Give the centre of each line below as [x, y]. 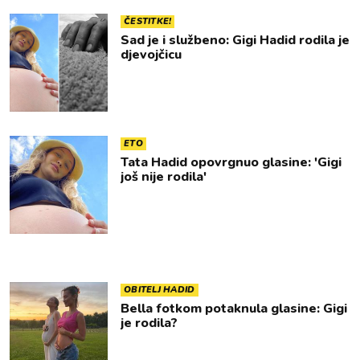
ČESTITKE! [148, 21]
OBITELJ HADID [160, 290]
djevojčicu [151, 55]
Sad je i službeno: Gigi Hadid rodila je [235, 40]
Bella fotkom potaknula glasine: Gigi [234, 309]
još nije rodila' [164, 177]
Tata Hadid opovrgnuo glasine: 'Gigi [231, 162]
